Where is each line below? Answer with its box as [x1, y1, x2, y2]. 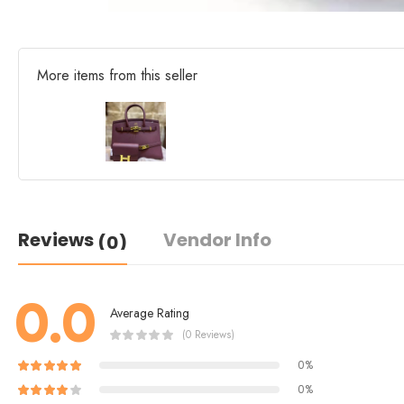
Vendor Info [163, 227, 271, 253]
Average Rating [110, 303, 189, 322]
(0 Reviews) [182, 326, 234, 343]
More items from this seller [37, 65, 197, 86]
